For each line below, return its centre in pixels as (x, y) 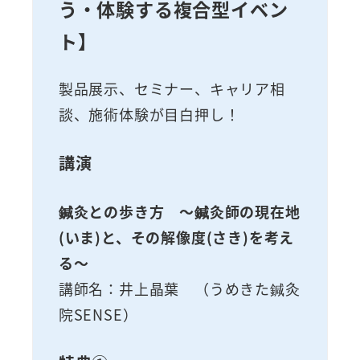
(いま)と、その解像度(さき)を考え (176, 237)
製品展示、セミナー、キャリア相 (172, 89)
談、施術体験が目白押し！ (149, 115)
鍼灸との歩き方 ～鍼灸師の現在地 (179, 212)
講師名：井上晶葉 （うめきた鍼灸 (179, 289)
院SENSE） (98, 315)
